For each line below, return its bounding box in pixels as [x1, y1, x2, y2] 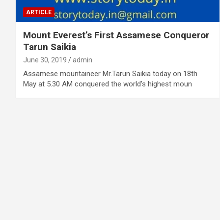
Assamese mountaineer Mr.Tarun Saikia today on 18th [23, 69, 197, 78]
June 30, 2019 [23, 55, 67, 64]
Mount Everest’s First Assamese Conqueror [23, 29, 209, 41]
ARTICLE [26, 8, 52, 16]
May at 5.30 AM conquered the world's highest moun [23, 79, 192, 88]
